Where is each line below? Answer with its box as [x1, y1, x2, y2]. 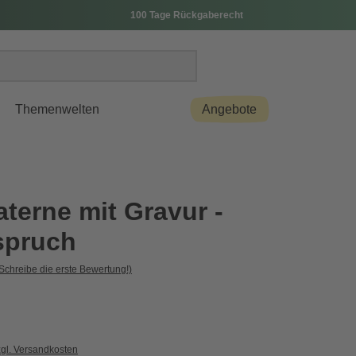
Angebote [202, 103, 257, 116]
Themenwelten [14, 103, 99, 116]
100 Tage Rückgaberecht [130, 10, 243, 21]
